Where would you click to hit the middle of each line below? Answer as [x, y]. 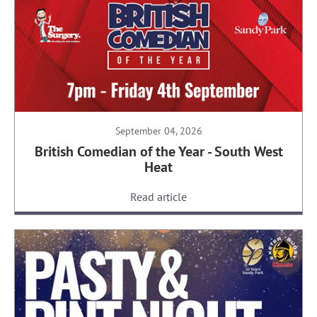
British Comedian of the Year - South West [158, 152]
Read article [158, 197]
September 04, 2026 [158, 131]
